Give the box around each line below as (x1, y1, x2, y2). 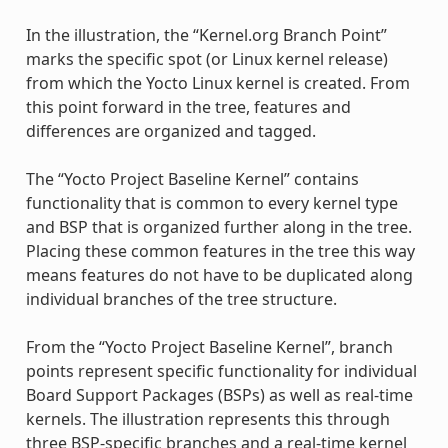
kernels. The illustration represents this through (25, 407, 390, 430)
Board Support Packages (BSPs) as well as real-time (25, 383, 413, 406)
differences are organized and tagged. (25, 119, 316, 142)
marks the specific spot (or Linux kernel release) (25, 47, 388, 70)
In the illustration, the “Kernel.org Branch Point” (25, 23, 387, 46)
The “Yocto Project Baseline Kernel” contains (25, 167, 359, 190)
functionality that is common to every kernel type (25, 191, 398, 214)
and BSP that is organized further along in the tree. (25, 215, 412, 238)
